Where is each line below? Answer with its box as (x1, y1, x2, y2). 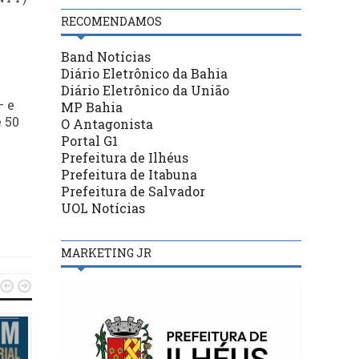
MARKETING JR (61, 244, 151, 260)
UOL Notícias (61, 199, 145, 216)
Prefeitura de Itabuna (61, 165, 197, 183)
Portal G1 (61, 131, 118, 149)
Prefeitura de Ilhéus (61, 148, 188, 166)
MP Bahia (61, 98, 123, 115)
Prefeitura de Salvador (61, 182, 205, 200)
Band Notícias (61, 47, 151, 65)
